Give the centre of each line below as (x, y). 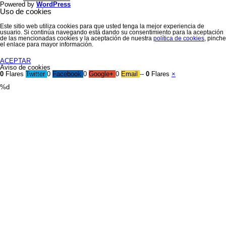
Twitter (35, 74)
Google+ (101, 74)
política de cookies (179, 38)
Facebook (67, 74)
